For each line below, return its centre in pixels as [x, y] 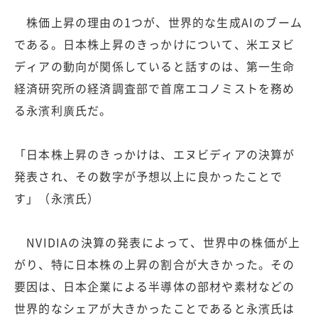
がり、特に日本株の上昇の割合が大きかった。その [155, 264]
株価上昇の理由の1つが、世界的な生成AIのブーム [158, 22]
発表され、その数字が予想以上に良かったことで [149, 176]
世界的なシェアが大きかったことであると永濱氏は [155, 308]
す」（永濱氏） [57, 198]
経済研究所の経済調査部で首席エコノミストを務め [155, 88]
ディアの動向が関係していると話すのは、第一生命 [155, 66]
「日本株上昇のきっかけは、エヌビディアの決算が [155, 154]
